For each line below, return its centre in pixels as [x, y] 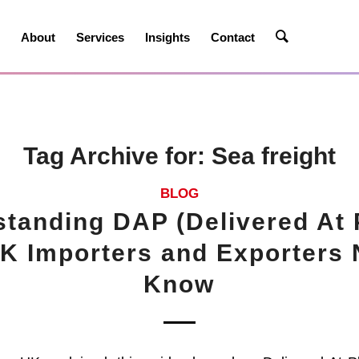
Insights [168, 37]
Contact [233, 37]
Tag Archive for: [117, 156]
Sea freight [273, 156]
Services [101, 37]
